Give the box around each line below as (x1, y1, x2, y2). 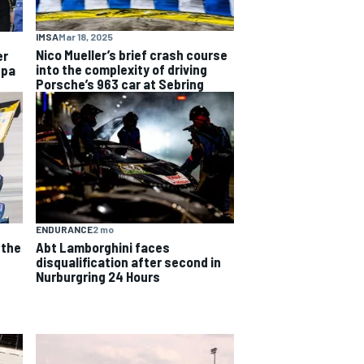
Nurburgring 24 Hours (36, 268, 160, 285)
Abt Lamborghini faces (36, 239, 170, 256)
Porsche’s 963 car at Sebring (36, 75, 204, 92)
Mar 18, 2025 (58, 30, 113, 42)
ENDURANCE (36, 223, 93, 236)
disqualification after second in (36, 253, 221, 271)
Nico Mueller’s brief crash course (36, 45, 227, 63)
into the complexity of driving (36, 60, 207, 77)
